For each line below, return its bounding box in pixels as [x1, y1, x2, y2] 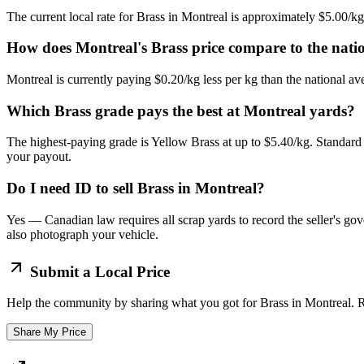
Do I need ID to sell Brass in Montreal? [6, 180, 265, 197]
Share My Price [13, 326, 86, 339]
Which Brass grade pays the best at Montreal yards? [6, 102, 355, 119]
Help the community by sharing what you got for [6, 296, 260, 310]
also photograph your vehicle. [6, 227, 158, 241]
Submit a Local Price [26, 262, 170, 280]
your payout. [6, 149, 71, 164]
